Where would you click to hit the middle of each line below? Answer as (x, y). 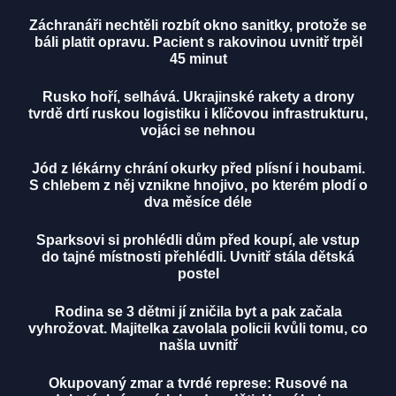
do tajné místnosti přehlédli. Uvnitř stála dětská (198, 257)
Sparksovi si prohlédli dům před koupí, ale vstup (198, 240)
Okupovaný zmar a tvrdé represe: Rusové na (198, 384)
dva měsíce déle (198, 202)
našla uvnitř (198, 346)
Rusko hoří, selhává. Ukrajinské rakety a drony (198, 97)
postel (198, 274)
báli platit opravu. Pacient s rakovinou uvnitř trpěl (198, 42)
